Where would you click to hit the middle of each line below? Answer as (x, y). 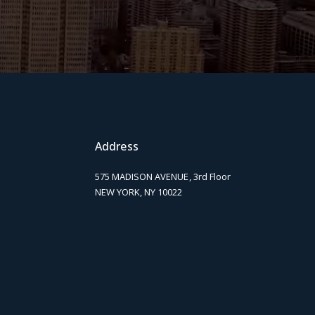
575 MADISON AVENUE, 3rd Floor (163, 176)
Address (117, 146)
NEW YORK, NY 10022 (139, 192)
